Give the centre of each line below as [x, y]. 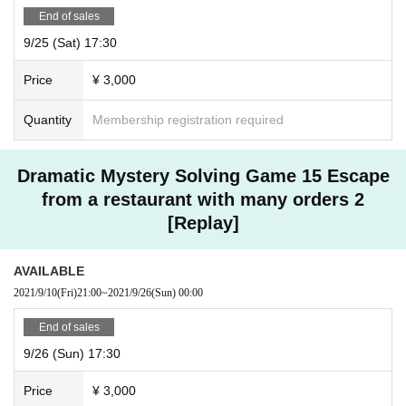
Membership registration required [188, 119]
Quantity [48, 119]
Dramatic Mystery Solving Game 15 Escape [203, 175]
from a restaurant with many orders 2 [203, 199]
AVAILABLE [49, 271]
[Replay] [203, 222]
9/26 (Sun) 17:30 [72, 353]
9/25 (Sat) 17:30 [70, 42]
